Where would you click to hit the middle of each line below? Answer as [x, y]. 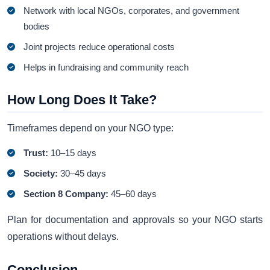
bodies [37, 26]
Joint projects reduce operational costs [99, 46]
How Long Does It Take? [82, 99]
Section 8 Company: [66, 194]
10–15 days [73, 153]
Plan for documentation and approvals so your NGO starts [135, 220]
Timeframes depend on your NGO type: [90, 128]
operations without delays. [63, 237]
